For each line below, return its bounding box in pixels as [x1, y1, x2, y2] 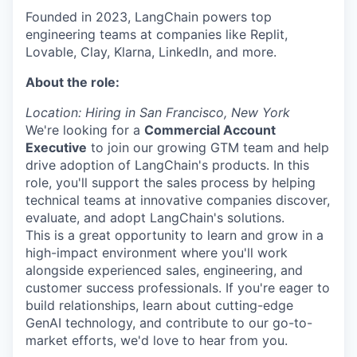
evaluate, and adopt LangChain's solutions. [25, 210, 284, 226]
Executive [25, 139, 87, 156]
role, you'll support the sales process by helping [25, 175, 316, 191]
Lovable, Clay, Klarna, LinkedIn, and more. [25, 44, 277, 61]
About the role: [25, 74, 120, 91]
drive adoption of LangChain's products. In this [25, 157, 309, 174]
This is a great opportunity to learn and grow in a [25, 227, 324, 244]
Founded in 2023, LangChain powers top [25, 9, 272, 25]
